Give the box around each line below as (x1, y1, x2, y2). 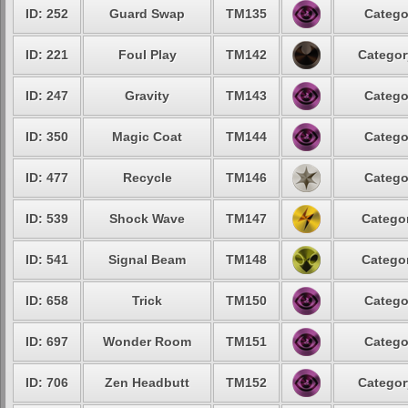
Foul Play (117, 47, 177, 62)
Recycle (122, 170, 172, 185)
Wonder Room (103, 334, 191, 349)
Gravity (125, 88, 169, 103)
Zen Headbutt (105, 375, 189, 390)
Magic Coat (112, 129, 182, 144)
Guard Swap (109, 6, 185, 21)
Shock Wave (109, 211, 185, 226)
